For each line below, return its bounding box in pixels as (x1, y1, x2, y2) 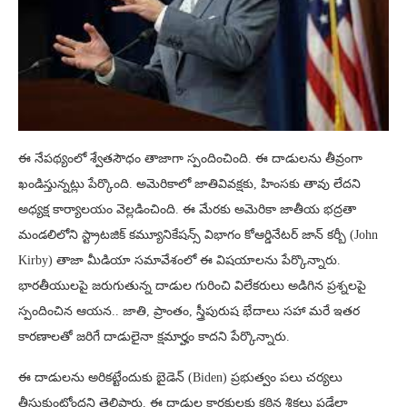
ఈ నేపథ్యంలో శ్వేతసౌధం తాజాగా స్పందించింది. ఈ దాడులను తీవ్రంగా (18, 151, 362, 165)
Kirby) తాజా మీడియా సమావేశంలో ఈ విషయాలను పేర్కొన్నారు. (18, 253, 341, 267)
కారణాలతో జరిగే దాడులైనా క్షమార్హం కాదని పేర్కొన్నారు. (18, 329, 290, 343)
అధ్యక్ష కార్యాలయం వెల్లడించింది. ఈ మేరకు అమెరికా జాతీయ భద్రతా (18, 202, 356, 216)
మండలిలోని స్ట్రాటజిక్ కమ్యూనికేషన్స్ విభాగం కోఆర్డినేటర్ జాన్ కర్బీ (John (18, 227, 378, 242)
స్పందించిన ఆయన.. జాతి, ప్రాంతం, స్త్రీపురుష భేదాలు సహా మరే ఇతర (18, 303, 360, 318)
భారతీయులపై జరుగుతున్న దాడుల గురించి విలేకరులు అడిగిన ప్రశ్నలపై (18, 278, 366, 293)
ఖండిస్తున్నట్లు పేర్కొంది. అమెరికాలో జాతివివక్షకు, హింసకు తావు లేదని (18, 176, 361, 191)
